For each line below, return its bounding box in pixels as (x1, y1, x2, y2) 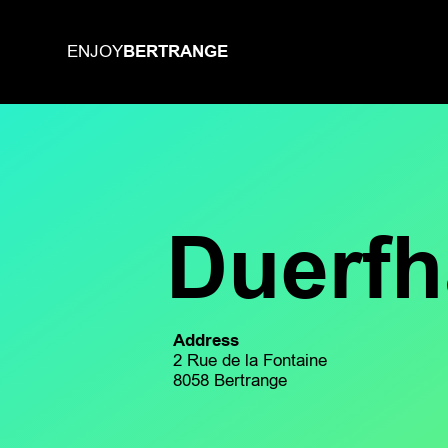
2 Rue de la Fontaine (172, 349, 327, 373)
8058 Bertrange (172, 369, 287, 393)
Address (172, 328, 239, 354)
